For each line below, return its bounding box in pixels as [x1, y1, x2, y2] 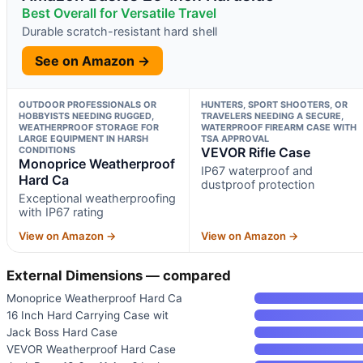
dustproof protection [200, 177, 314, 191]
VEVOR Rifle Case [200, 143, 310, 160]
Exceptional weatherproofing [19, 190, 176, 205]
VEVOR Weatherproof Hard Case [6, 342, 176, 356]
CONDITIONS [19, 143, 75, 156]
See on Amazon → [35, 52, 150, 69]
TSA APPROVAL [200, 132, 269, 144]
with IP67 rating [19, 204, 104, 219]
